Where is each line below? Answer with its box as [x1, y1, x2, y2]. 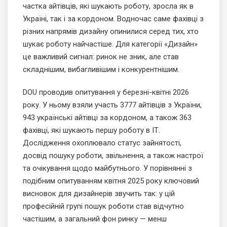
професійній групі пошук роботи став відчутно [23, 202, 184, 211]
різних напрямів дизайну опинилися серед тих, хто [23, 27, 199, 36]
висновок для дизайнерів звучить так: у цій [23, 189, 175, 199]
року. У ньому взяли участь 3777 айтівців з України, [23, 100, 202, 110]
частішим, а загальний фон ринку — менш [23, 214, 167, 224]
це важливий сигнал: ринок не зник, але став [23, 52, 179, 62]
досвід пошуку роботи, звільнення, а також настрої [23, 151, 203, 161]
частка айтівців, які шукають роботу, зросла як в [23, 2, 194, 11]
